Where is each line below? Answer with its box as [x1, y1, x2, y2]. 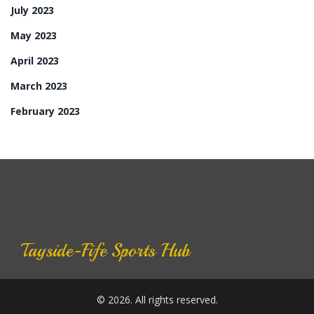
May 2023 [11, 29, 57, 43]
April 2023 [11, 54, 59, 68]
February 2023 [11, 104, 80, 118]
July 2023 [11, 4, 54, 18]
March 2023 [11, 79, 67, 93]
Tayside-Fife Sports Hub [21, 239, 190, 263]
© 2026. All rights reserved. [96, 293, 218, 307]
